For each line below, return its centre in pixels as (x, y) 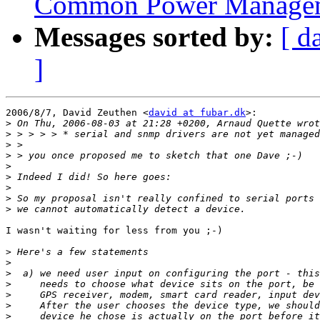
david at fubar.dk (197, 113)
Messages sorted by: (154, 37)
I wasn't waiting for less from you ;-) (114, 231)
